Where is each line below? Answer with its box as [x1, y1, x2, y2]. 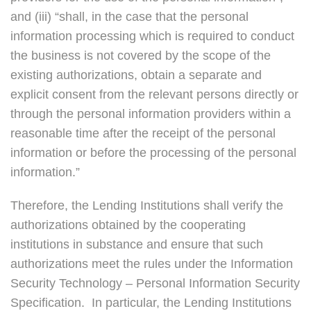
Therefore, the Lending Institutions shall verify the [10, 199, 283, 213]
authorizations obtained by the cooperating [10, 218, 246, 233]
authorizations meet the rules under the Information [10, 257, 293, 271]
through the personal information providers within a [10, 107, 291, 121]
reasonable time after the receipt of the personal [10, 126, 276, 141]
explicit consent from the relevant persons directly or [10, 87, 299, 102]
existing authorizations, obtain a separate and [10, 68, 262, 83]
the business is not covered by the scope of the [10, 49, 271, 63]
